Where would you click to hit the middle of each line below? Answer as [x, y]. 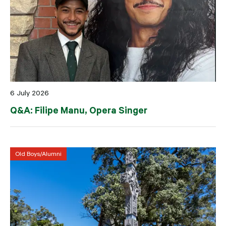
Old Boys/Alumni [38, 154]
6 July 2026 [30, 93]
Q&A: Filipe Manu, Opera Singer [79, 110]
